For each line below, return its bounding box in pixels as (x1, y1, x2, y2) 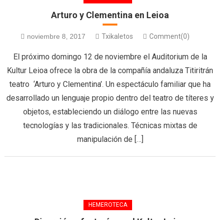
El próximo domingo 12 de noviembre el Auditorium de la (13, 52, 207, 61)
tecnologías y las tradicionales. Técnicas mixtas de (23, 121, 197, 130)
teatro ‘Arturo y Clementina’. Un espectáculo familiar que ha (9, 80, 211, 89)
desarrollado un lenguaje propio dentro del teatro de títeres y (6, 93, 214, 103)
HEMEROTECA (88, 201, 127, 208)
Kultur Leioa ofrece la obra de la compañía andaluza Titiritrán (7, 66, 213, 75)
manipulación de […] (77, 135, 143, 144)
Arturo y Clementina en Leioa (51, 10, 169, 20)
